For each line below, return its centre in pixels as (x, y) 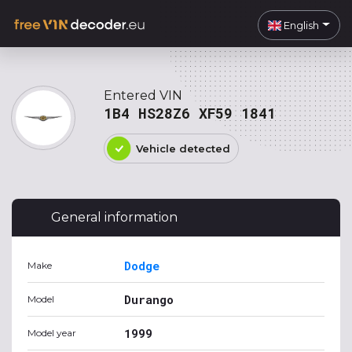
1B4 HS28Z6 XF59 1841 (190, 113)
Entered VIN (143, 95)
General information (114, 217)
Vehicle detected (183, 148)
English (301, 25)
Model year (52, 333)
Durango (149, 299)
